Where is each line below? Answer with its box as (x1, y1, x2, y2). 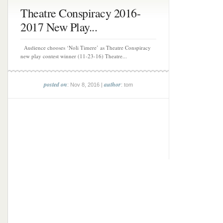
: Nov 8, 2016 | (67, 82, 104, 88)
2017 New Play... (20, 19, 97, 35)
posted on (44, 80, 67, 89)
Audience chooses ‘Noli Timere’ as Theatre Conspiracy (20, 44, 151, 51)
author (104, 80, 121, 89)
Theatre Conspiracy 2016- (20, 5, 140, 21)
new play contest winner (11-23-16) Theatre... (20, 52, 127, 60)
